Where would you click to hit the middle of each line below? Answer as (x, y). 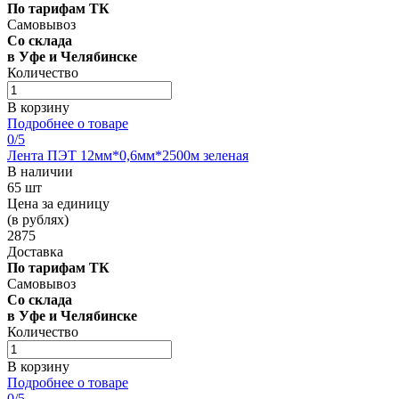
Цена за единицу (58, 203)
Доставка (35, 251)
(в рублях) (38, 219)
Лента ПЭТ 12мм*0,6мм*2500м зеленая (128, 155)
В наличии (40, 171)
